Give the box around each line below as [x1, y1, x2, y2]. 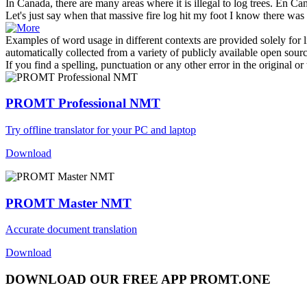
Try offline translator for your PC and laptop [5, 124, 196, 136]
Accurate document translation [5, 223, 137, 236]
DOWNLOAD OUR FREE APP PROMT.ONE [5, 272, 271, 287]
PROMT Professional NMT [5, 96, 160, 111]
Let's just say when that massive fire [5, 9, 163, 21]
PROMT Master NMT [5, 195, 132, 210]
